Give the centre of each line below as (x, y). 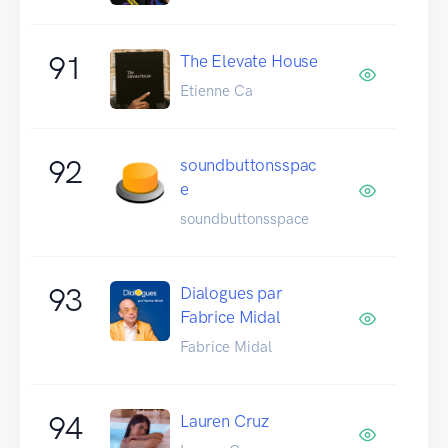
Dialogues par (231, 292)
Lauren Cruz (225, 420)
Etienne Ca (216, 90)
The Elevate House (249, 60)
